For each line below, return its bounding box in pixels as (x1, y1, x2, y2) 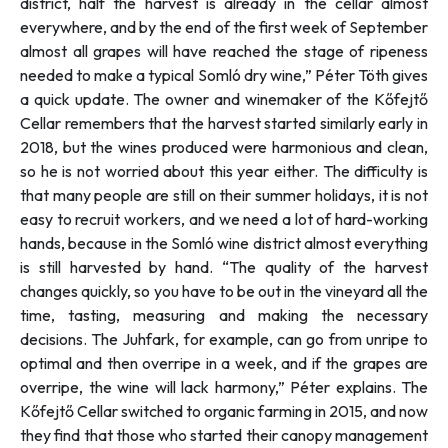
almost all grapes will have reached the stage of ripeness (20, 41, 428, 62)
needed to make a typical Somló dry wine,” (20, 65, 315, 86)
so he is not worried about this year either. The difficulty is (20, 161, 428, 182)
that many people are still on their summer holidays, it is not (20, 185, 428, 206)
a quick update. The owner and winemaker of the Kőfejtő (20, 89, 428, 110)
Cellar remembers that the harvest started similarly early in (20, 113, 428, 134)
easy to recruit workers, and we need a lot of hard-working (20, 209, 428, 230)
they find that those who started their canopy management (20, 425, 428, 446)
